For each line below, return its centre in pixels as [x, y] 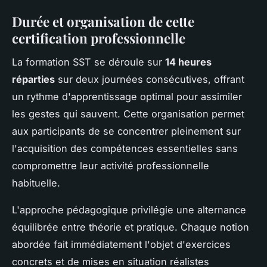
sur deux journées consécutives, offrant [150, 80]
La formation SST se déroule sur [89, 62]
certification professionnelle [99, 38]
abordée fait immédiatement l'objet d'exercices [121, 245]
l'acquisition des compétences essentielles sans [125, 149]
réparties [33, 80]
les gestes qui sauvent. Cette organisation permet [128, 114]
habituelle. [36, 183]
